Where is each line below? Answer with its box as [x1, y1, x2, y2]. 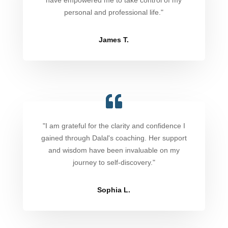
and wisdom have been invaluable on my [48, 146, 180, 154]
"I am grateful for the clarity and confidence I [42, 121, 185, 130]
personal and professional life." [64, 8, 164, 17]
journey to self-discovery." [72, 158, 155, 166]
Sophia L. [97, 185, 131, 194]
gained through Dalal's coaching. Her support [41, 133, 187, 142]
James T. [99, 36, 129, 44]
